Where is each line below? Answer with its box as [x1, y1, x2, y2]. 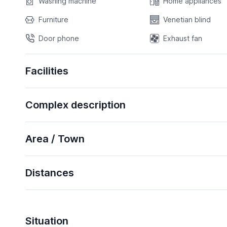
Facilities [25, 65, 68, 78]
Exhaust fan [163, 34, 203, 43]
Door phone [38, 34, 79, 43]
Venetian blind [163, 15, 211, 24]
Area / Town [25, 133, 85, 145]
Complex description [25, 99, 126, 111]
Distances [25, 167, 74, 179]
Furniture [38, 15, 68, 24]
